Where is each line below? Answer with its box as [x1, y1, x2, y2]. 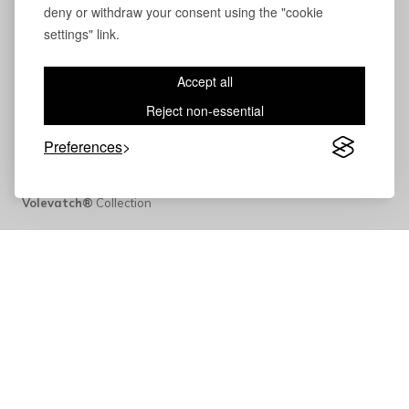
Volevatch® [22, 195, 93, 211]
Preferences [44, 136, 122, 157]
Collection [93, 195, 152, 211]
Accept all [176, 72, 233, 90]
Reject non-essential [145, 101, 264, 120]
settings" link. [44, 25, 120, 43]
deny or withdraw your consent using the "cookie [44, 3, 323, 21]
